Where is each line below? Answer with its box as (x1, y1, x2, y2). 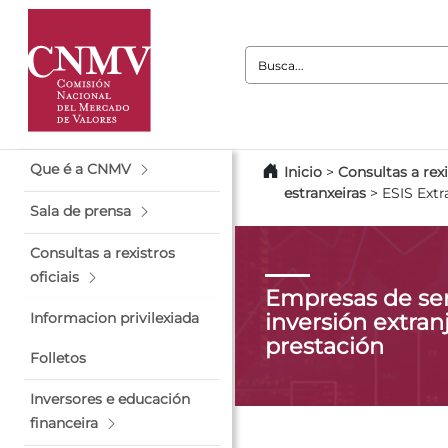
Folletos (30, 349, 86, 367)
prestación (265, 332, 385, 360)
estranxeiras (284, 184, 366, 202)
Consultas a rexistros (30, 244, 175, 262)
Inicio (284, 163, 322, 181)
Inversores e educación (30, 390, 190, 408)
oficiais (30, 268, 79, 286)
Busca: (245, 47, 298, 66)
